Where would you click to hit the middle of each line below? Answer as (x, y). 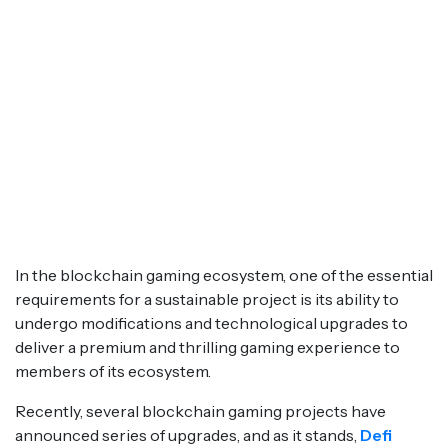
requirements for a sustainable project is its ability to (207, 299)
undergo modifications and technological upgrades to (211, 323)
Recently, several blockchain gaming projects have (200, 411)
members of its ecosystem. (113, 371)
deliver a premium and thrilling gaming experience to (207, 347)
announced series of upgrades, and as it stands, (187, 435)
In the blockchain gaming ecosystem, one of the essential (224, 275)
